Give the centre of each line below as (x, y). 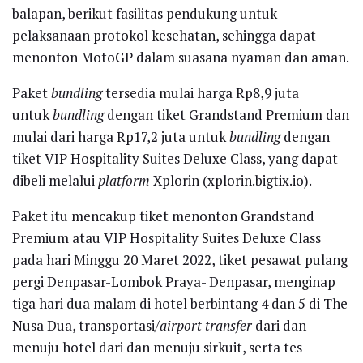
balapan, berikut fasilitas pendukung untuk (145, 13)
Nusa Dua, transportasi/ (86, 325)
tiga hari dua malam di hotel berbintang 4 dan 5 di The (180, 303)
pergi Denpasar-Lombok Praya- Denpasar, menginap (174, 281)
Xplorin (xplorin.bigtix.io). (231, 180)
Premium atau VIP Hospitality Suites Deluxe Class (167, 237)
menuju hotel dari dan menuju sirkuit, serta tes (157, 347)
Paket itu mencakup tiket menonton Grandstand (163, 216)
